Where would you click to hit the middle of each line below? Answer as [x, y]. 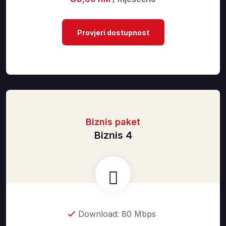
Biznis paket [113, 122]
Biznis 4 [113, 135]
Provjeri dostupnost [113, 33]
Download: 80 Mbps [117, 214]
